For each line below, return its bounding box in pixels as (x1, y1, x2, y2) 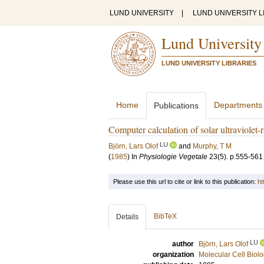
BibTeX (154, 212, 177, 220)
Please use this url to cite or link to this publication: (113, 178, 258, 185)
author (172, 240, 194, 248)
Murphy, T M (193, 142, 232, 150)
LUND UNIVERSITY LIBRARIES (161, 60, 256, 67)
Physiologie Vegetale (139, 153, 207, 161)
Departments (214, 100, 262, 110)
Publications (154, 101, 199, 110)
